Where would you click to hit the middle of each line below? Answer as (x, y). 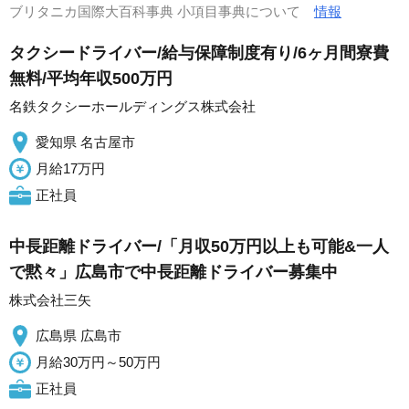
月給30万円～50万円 (98, 362)
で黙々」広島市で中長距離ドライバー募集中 (173, 272)
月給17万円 (70, 168)
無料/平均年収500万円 (91, 79)
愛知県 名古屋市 (85, 142)
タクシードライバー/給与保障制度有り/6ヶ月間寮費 (199, 53)
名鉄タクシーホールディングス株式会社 (132, 106)
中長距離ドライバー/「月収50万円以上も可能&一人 (199, 246)
